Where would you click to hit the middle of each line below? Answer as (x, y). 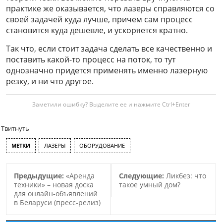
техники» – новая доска (54, 184)
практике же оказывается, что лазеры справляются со (110, 8)
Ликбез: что (186, 175)
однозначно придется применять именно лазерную (107, 70)
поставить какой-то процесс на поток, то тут (91, 59)
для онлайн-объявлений (56, 193)
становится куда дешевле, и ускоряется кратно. (97, 30)
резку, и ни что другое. (50, 81)
